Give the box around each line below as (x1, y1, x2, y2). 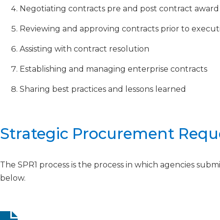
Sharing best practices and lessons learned (20, 84, 186, 94)
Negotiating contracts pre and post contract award (20, 4, 219, 13)
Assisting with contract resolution (20, 44, 149, 54)
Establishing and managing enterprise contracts (20, 64, 207, 74)
